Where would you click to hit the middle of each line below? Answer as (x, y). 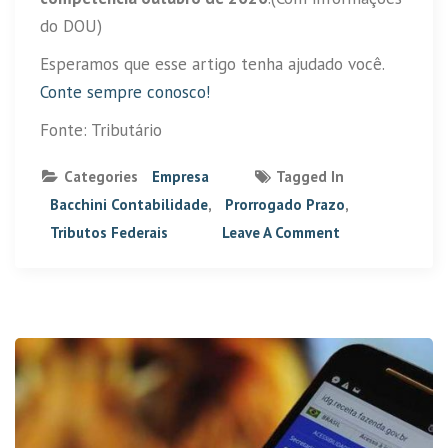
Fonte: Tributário (101, 130)
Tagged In (308, 177)
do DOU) (71, 26)
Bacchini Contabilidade (129, 205)
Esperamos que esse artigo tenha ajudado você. (212, 64)
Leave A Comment (281, 233)
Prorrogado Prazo (285, 205)
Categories (101, 177)
